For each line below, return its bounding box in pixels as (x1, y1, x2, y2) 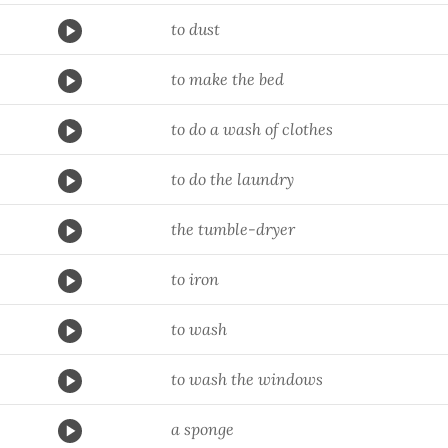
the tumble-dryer (171, 219, 295, 239)
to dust (171, 19, 220, 39)
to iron (171, 269, 219, 289)
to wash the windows (171, 369, 323, 389)
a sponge (171, 419, 234, 439)
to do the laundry (171, 169, 294, 189)
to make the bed (171, 69, 284, 89)
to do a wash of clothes (171, 119, 333, 139)
